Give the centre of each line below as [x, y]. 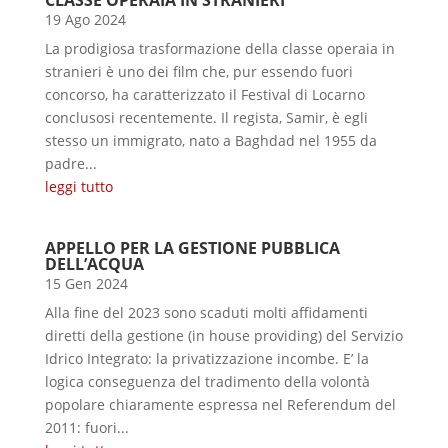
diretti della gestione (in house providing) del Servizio [223, 335]
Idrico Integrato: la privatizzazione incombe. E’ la [206, 358]
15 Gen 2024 [86, 283]
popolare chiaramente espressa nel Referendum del [220, 404]
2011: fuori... [86, 427]
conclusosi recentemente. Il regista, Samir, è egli [206, 117]
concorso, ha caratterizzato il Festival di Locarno [204, 94]
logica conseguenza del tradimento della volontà [207, 381]
